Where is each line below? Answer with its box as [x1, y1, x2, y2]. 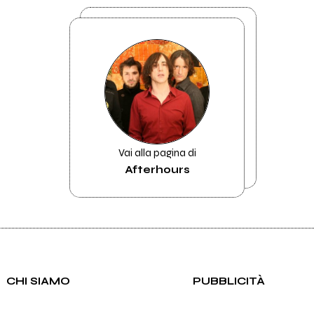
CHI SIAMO [6, 275, 70, 288]
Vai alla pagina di [118, 146, 196, 160]
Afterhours [124, 163, 190, 177]
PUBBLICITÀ [193, 275, 266, 288]
